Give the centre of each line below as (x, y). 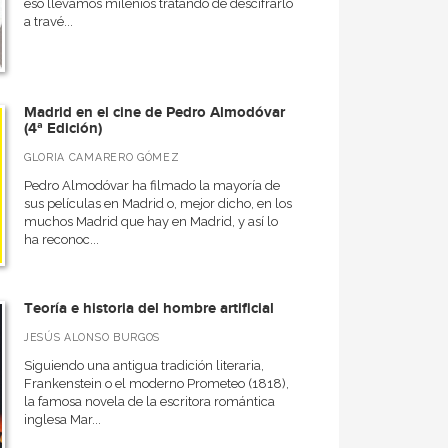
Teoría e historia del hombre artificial (148, 308)
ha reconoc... (61, 239)
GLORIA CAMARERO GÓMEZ (101, 157)
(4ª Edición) (62, 128)
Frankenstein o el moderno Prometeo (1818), (156, 383)
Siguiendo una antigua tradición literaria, (143, 365)
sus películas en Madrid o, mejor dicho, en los (157, 203)
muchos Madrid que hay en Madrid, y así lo (150, 221)
